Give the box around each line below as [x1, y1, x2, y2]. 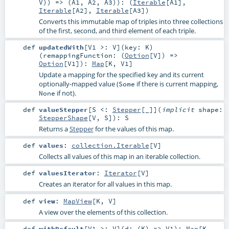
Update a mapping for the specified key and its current [38, 70, 204, 80]
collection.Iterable [71, 141, 149, 150]
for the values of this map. [93, 124, 174, 134]
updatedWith [38, 43, 84, 52]
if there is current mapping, [134, 79, 218, 89]
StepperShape [38, 113, 88, 122]
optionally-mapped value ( [38, 79, 119, 89]
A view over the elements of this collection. [38, 207, 168, 217]
